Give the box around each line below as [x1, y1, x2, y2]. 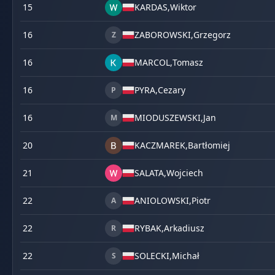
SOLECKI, [134, 250, 172, 261]
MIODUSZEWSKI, [134, 112, 203, 123]
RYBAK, [134, 222, 164, 234]
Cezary [158, 84, 185, 96]
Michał [172, 250, 199, 261]
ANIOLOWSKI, [134, 195, 192, 206]
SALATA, [134, 167, 166, 179]
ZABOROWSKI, [134, 29, 193, 41]
